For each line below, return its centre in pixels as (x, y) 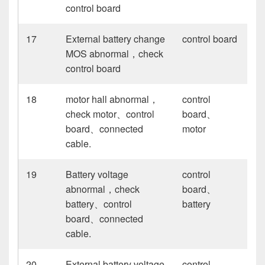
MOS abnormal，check (115, 53)
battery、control (99, 203)
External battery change (116, 38)
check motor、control (110, 114)
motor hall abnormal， (112, 99)
